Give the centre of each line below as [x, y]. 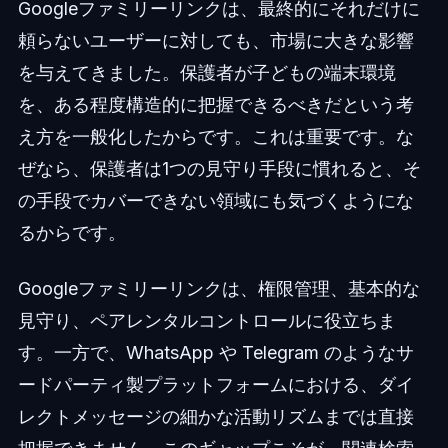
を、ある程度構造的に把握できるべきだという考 [215, 105]
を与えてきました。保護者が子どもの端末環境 [206, 73]
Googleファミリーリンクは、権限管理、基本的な [218, 289]
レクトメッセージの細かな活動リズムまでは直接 [215, 417]
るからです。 [71, 233]
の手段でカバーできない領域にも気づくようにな [215, 201]
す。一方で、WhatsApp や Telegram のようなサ [215, 353]
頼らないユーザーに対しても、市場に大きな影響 [215, 41]
